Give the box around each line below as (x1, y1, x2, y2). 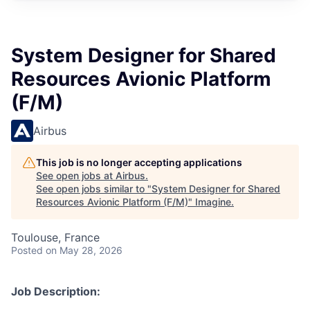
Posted (11, 244, 43, 256)
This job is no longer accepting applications (36, 156, 242, 168)
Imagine (195, 196, 231, 208)
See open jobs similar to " (36, 183, 152, 194)
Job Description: (11, 284, 100, 298)
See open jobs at (36, 170, 116, 181)
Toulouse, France (11, 230, 100, 244)
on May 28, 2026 (46, 244, 122, 256)
